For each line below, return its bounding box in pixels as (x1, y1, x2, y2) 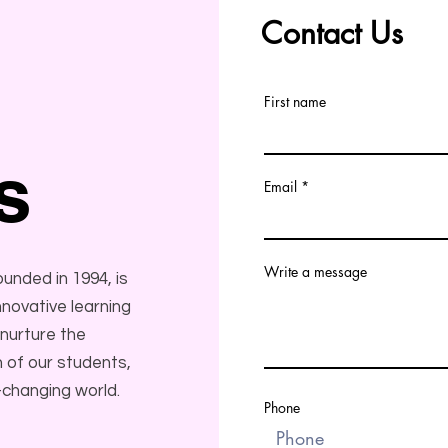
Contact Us (260, 13, 403, 53)
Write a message (263, 262, 367, 281)
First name (263, 92, 326, 111)
